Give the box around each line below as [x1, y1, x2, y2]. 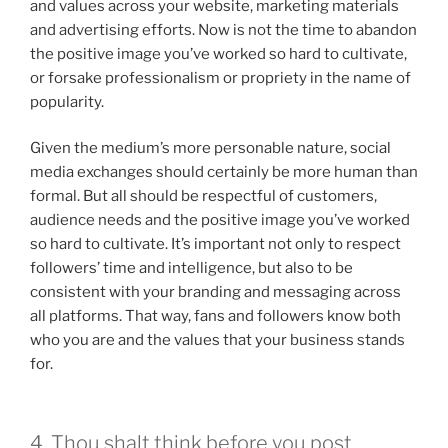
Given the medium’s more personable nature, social [30, 139, 391, 158]
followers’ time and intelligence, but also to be [30, 259, 353, 278]
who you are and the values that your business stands [30, 331, 405, 350]
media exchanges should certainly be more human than [30, 163, 418, 182]
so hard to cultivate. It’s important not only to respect [30, 235, 401, 254]
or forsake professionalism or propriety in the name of [30, 68, 411, 87]
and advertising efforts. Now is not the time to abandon [30, 20, 417, 39]
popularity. [30, 92, 104, 111]
